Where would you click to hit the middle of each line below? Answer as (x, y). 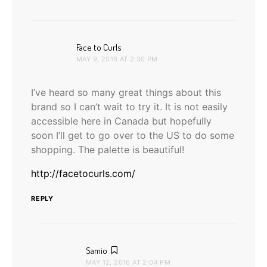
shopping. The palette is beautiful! (108, 149)
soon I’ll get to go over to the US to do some (133, 135)
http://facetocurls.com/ (83, 173)
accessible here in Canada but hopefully (121, 121)
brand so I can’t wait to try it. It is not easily (129, 106)
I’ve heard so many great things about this (126, 92)
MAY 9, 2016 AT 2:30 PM (117, 59)
